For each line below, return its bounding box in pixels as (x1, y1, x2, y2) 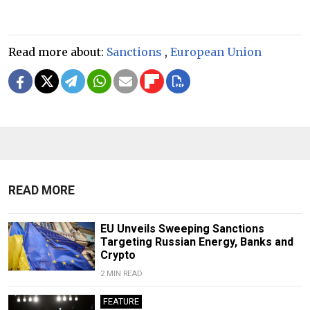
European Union (170, 44, 262, 59)
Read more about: (8, 44, 107, 59)
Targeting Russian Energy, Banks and (100, 235, 293, 248)
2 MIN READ (100, 268, 143, 278)
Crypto (100, 248, 136, 262)
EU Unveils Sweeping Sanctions (100, 221, 264, 235)
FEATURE (102, 295, 139, 307)
